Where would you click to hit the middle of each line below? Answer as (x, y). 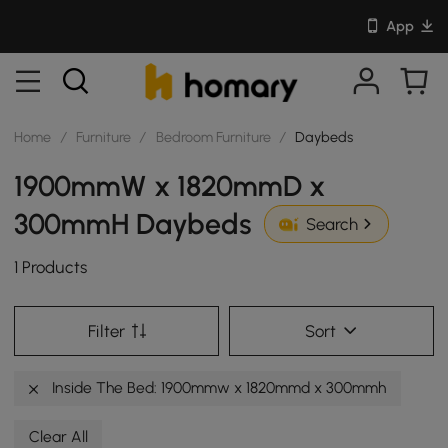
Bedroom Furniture (213, 136)
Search (331, 224)
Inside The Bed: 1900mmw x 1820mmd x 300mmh (217, 387)
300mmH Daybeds (133, 223)
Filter (106, 330)
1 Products (51, 267)
